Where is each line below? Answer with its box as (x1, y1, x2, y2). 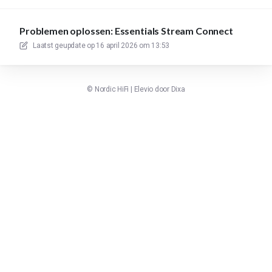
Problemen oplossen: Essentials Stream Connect (19, 25, 233, 36)
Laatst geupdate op (33, 41, 95, 50)
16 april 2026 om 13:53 (96, 41, 170, 50)
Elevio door (134, 85, 171, 93)
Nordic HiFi (94, 85, 129, 93)
